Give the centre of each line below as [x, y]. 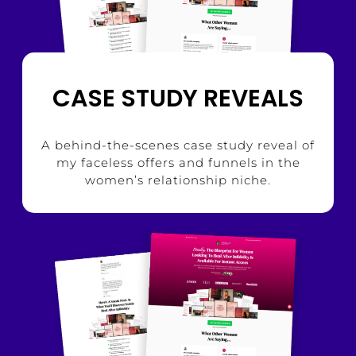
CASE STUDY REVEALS [178, 99]
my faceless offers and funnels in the [178, 163]
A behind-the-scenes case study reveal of [178, 145]
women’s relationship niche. [178, 180]
